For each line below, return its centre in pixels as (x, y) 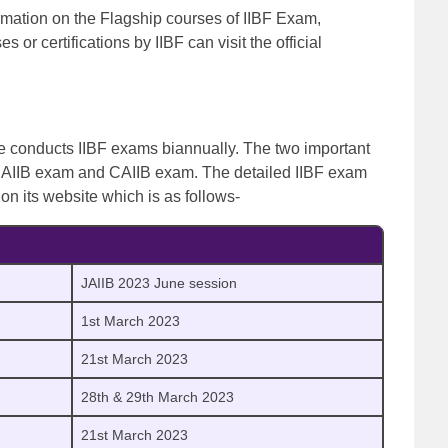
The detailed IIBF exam (284, 172)
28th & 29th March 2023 (157, 397)
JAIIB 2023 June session (159, 283)
